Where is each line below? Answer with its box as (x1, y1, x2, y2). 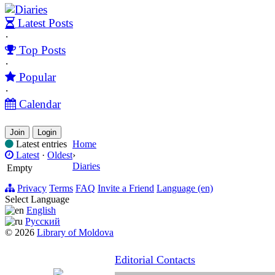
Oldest (47, 149, 72, 160)
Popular (16, 70, 56, 83)
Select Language (5, 193, 69, 204)
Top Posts (16, 43, 66, 56)
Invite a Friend (98, 182, 154, 193)
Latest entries (14, 138, 67, 149)
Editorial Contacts (115, 253, 195, 266)
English (26, 204, 56, 215)
